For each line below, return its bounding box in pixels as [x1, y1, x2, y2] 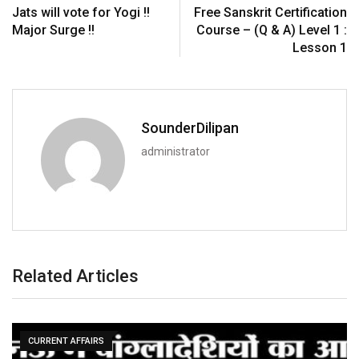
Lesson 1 [292, 39, 347, 55]
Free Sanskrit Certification [194, 4, 347, 20]
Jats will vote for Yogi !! [12, 4, 150, 20]
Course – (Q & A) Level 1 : [196, 22, 347, 38]
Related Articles [12, 265, 139, 286]
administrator [141, 144, 210, 158]
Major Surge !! [12, 22, 95, 38]
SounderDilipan [141, 119, 239, 136]
